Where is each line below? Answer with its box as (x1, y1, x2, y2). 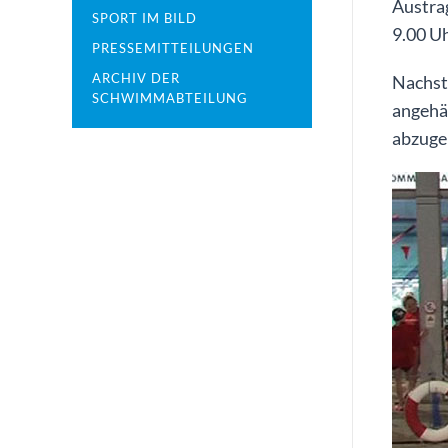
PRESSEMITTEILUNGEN (92, 40, 254, 56)
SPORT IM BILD (92, 10, 197, 26)
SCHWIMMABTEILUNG (92, 90, 248, 106)
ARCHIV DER (92, 70, 180, 86)
